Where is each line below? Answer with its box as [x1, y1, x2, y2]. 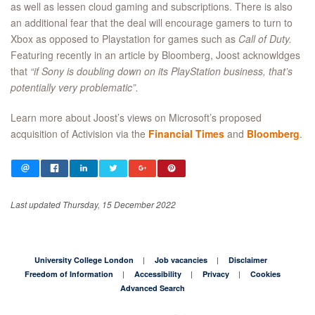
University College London [34, 254, 134, 265]
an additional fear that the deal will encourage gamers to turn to [11, 15, 292, 30]
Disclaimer [229, 254, 267, 265]
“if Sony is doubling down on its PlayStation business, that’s [30, 64, 292, 79]
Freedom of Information [25, 268, 113, 279]
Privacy [202, 268, 229, 279]
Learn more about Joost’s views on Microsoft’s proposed [11, 110, 262, 125]
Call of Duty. [238, 32, 292, 46]
